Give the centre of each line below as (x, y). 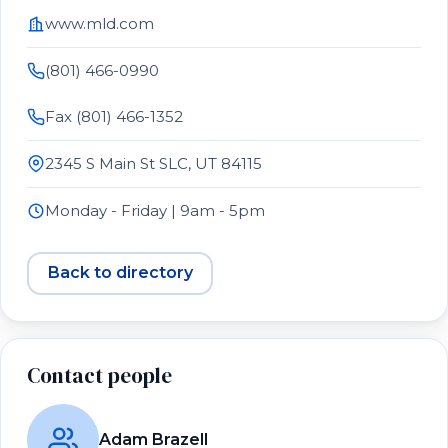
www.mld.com (99, 23)
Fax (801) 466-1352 (114, 116)
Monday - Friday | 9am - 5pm (155, 210)
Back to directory (120, 273)
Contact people (99, 375)
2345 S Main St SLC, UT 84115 (153, 163)
